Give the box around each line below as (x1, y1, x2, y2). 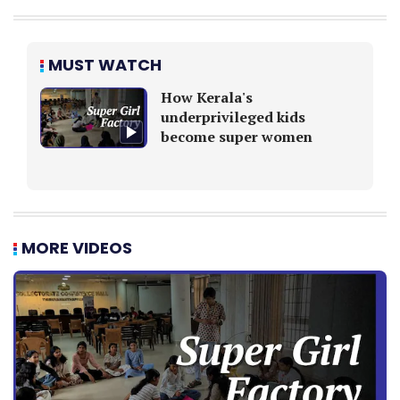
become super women (161, 127, 312, 146)
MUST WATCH (48, 54, 162, 76)
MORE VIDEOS (21, 237, 132, 259)
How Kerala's (161, 87, 253, 107)
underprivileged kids (161, 107, 305, 127)
